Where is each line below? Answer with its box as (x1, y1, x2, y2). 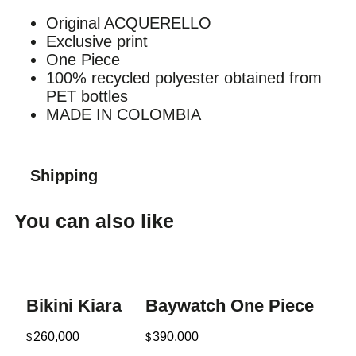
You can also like (14, 210, 174, 233)
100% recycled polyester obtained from (46, 69, 322, 87)
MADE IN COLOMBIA (46, 106, 201, 124)
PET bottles (46, 87, 128, 106)
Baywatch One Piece (145, 296, 314, 316)
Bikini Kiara (26, 296, 122, 316)
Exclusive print (46, 33, 148, 51)
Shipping (30, 167, 98, 185)
